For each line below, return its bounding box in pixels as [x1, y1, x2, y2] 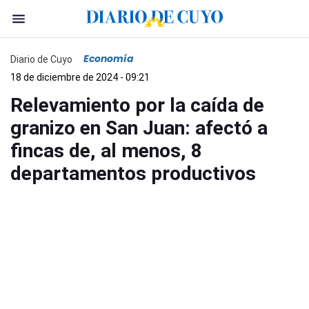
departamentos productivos [10, 162, 256, 185]
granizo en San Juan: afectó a [10, 117, 268, 139]
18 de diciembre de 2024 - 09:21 [10, 72, 150, 83]
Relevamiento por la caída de [10, 94, 264, 117]
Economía [83, 52, 134, 66]
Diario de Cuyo [10, 53, 72, 65]
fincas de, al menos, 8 [10, 139, 202, 162]
